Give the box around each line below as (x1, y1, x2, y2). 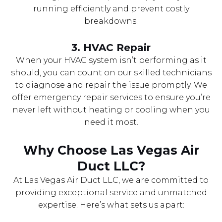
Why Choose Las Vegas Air (23, 142, 199, 158)
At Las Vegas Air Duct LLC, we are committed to (13, 175, 209, 185)
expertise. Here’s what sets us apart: (38, 200, 184, 210)
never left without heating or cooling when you (12, 105, 210, 114)
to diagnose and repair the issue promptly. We (15, 80, 207, 90)
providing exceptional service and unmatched (15, 187, 207, 197)
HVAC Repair (83, 41, 151, 54)
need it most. (84, 117, 138, 127)
